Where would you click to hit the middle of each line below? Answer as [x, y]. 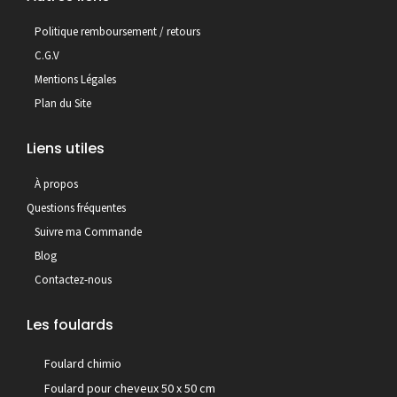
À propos [56, 184]
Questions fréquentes [76, 208]
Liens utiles [66, 149]
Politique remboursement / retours [117, 32]
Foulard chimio [83, 364]
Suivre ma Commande [88, 232]
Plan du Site [63, 104]
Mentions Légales [75, 80]
